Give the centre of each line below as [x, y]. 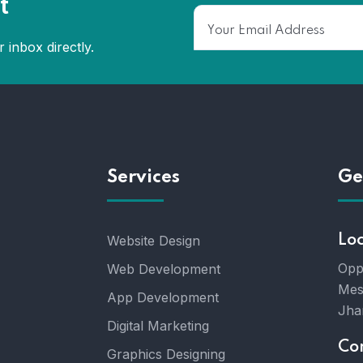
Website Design [154, 241]
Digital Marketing [158, 326]
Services [143, 177]
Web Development [164, 269]
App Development [163, 297]
